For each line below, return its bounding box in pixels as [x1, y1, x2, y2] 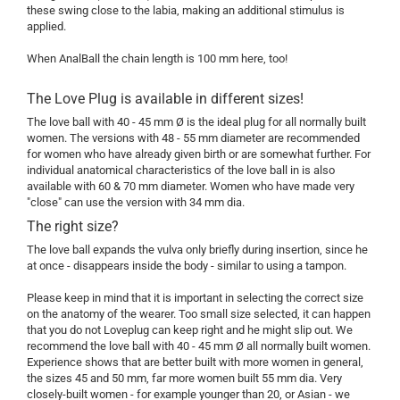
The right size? [27, 218, 119, 236]
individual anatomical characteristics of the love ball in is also [27, 163, 335, 178]
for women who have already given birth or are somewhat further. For [27, 147, 371, 162]
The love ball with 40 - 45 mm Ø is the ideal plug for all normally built [27, 115, 366, 129]
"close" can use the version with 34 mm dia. [27, 196, 245, 210]
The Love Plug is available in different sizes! [27, 90, 304, 108]
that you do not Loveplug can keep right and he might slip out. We [27, 323, 353, 337]
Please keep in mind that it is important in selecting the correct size [27, 291, 363, 305]
